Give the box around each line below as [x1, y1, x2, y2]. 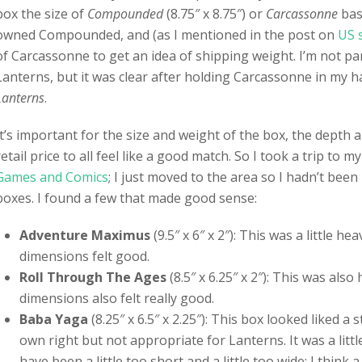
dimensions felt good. [19, 247, 149, 265]
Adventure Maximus [19, 226, 150, 244]
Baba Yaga [19, 310, 88, 328]
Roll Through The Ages [19, 268, 166, 286]
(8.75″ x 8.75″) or [163, 5, 266, 23]
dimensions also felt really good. [19, 289, 214, 307]
